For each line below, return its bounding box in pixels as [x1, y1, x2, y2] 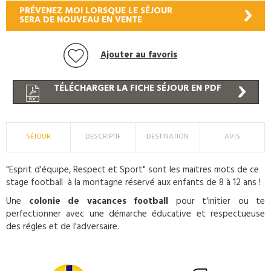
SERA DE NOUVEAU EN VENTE [19, 12, 142, 27]
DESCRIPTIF [85, 131, 121, 143]
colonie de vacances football [28, 194, 168, 209]
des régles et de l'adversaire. [6, 219, 119, 234]
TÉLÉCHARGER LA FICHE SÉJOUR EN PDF [53, 81, 221, 96]
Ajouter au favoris [100, 47, 177, 62]
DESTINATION [146, 131, 189, 143]
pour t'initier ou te [168, 194, 265, 209]
